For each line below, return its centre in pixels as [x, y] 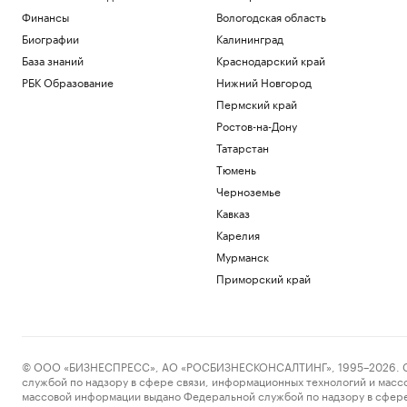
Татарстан [242, 147]
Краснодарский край [270, 60]
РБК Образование [68, 81]
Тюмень [236, 169]
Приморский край [263, 278]
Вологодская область [271, 16]
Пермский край [256, 103]
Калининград [249, 38]
